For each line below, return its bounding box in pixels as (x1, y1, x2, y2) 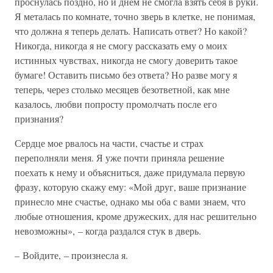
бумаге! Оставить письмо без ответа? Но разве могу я (15, 68, 237, 81)
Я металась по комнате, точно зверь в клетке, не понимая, (15, 10, 255, 23)
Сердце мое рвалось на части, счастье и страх (15, 136, 204, 149)
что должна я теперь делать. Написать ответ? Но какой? (15, 24, 247, 37)
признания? (15, 112, 63, 125)
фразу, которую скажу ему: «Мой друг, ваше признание (15, 180, 246, 193)
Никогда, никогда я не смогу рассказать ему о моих (15, 39, 227, 52)
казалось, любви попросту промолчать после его (15, 97, 217, 110)
